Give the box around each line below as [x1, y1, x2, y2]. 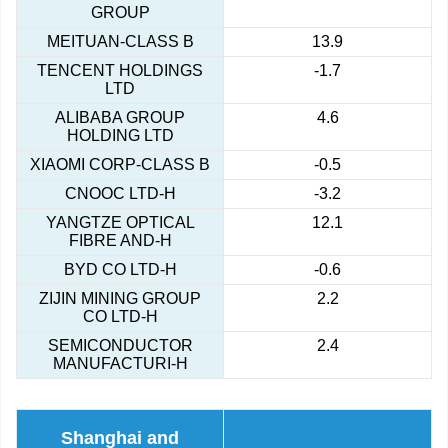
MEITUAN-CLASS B [46, 33, 194, 51]
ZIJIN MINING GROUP [39, 290, 201, 308]
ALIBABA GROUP [55, 109, 185, 127]
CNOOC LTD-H [64, 185, 176, 203]
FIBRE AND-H [68, 232, 172, 250]
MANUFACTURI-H [52, 355, 188, 373]
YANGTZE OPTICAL [45, 214, 195, 232]
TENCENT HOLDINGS [37, 62, 203, 80]
